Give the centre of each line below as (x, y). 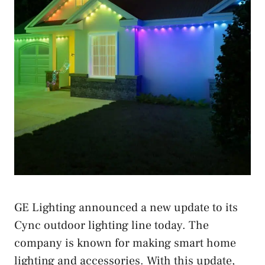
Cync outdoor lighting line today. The (112, 225)
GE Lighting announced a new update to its (126, 207)
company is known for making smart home (125, 243)
